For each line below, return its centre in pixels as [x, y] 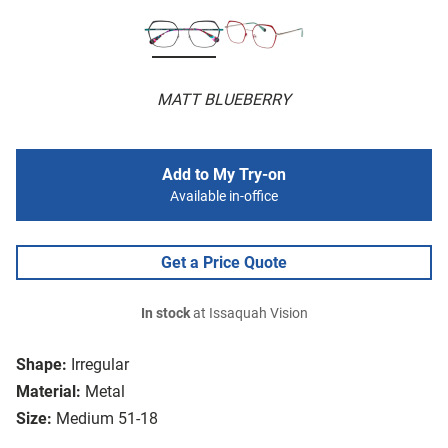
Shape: [41, 365]
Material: [48, 392]
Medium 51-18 [107, 419]
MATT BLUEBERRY [224, 100]
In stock [165, 314]
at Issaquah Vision [248, 314]
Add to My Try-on [224, 175]
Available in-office [224, 197]
